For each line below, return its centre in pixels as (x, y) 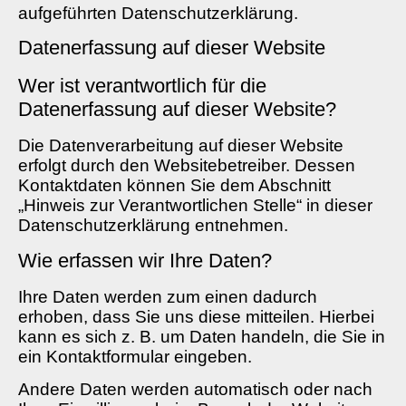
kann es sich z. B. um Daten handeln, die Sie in (202, 336)
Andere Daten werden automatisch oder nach (195, 390)
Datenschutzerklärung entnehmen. (153, 226)
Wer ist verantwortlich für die (142, 86)
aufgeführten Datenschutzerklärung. (158, 13)
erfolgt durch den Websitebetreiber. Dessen (187, 166)
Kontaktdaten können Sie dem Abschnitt (174, 186)
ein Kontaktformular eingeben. (135, 356)
